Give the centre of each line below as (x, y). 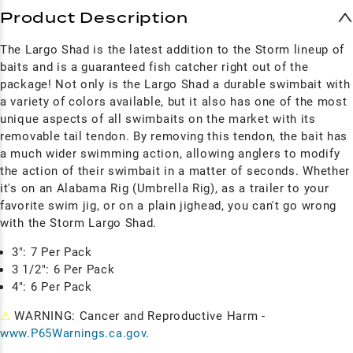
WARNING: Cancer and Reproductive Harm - (138, 316)
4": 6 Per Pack (52, 286)
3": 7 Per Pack (54, 252)
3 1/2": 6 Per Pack (63, 269)
